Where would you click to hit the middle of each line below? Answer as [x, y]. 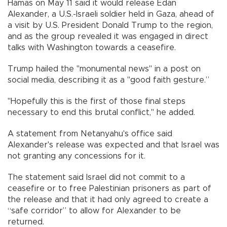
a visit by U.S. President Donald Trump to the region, [110, 25]
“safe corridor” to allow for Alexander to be [94, 211]
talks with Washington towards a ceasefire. [92, 47]
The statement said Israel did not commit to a [96, 177]
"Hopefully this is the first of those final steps [97, 101]
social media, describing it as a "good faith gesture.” [108, 80]
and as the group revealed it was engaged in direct [108, 36]
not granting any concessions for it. [77, 156]
